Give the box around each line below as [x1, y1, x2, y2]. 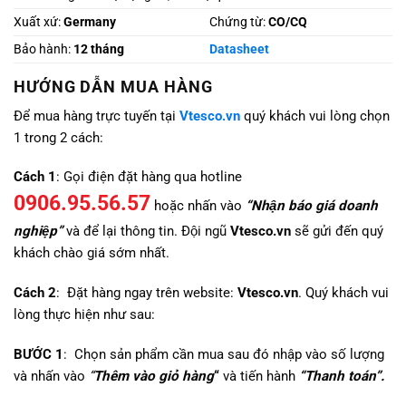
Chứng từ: [208, 14, 268, 30]
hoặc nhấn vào [154, 198, 246, 215]
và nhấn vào [14, 367, 89, 384]
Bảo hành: [14, 42, 73, 57]
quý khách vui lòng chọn [240, 107, 390, 124]
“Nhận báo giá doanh [246, 198, 378, 215]
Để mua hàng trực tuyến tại [14, 107, 179, 124]
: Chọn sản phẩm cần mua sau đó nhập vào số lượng [63, 345, 384, 362]
